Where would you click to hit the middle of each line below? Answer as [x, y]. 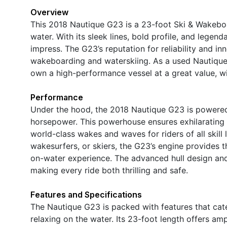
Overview [49, 12]
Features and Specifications [86, 194]
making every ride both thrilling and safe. [109, 170]
